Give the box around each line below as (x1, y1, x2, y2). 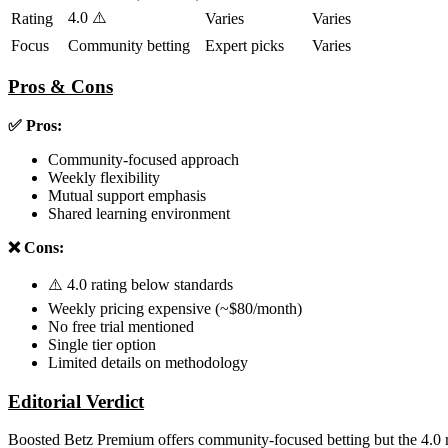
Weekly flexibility (48, 168, 160, 186)
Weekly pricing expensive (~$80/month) (48, 299, 302, 317)
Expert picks (205, 36, 284, 54)
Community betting (68, 36, 190, 54)
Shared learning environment (48, 204, 230, 222)
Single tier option (48, 335, 156, 353)
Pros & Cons (8, 76, 113, 98)
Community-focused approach (48, 150, 239, 168)
